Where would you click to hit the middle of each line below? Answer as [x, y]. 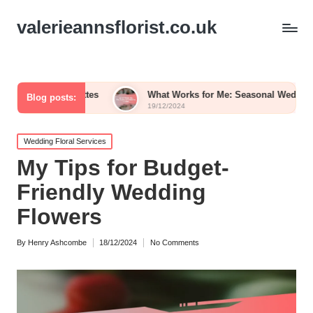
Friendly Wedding [111, 192]
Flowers [59, 217]
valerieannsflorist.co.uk [117, 27]
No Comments [174, 242]
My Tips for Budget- [123, 168]
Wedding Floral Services [65, 141]
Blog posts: [51, 98]
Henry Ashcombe [57, 242]
